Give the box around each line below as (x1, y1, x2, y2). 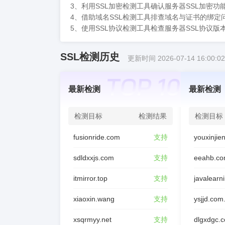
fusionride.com (73, 133, 120, 141)
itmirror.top (73, 174, 107, 182)
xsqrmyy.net (73, 215, 111, 223)
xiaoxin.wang (73, 195, 115, 203)
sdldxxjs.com (73, 154, 114, 162)
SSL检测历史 (60, 51, 120, 62)
